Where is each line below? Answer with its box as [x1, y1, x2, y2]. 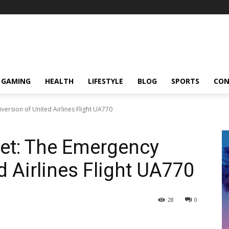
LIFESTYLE [88, 76, 123, 86]
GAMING [1, 76, 31, 86]
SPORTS [171, 76, 199, 86]
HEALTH [45, 76, 74, 86]
